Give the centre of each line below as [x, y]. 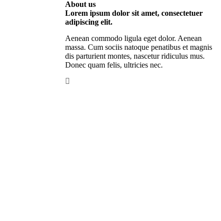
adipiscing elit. [89, 22]
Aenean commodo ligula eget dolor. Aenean [134, 38]
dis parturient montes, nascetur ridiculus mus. [135, 56]
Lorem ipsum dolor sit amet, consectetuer [134, 13]
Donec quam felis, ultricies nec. [114, 65]
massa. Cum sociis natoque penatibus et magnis [139, 47]
